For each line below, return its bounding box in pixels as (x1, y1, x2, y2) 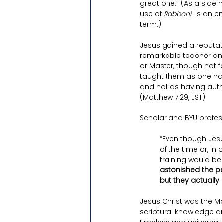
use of (140, 9, 164, 19)
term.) (140, 19, 161, 29)
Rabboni (164, 9, 191, 19)
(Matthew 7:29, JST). (140, 92, 207, 102)
